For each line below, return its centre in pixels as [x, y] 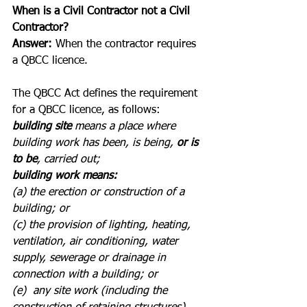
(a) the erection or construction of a [100, 193]
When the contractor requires [126, 45]
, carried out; [69, 160]
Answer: [32, 45]
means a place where [125, 127]
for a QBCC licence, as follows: [86, 110]
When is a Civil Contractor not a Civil [103, 12]
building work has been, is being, [95, 143]
